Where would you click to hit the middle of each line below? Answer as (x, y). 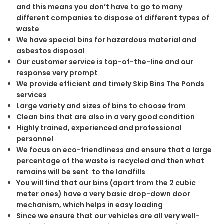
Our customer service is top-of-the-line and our (105, 62)
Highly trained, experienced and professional (99, 128)
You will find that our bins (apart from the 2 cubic (106, 183)
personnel (35, 139)
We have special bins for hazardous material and (106, 40)
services (31, 95)
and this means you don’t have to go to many (99, 7)
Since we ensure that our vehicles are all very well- (108, 216)
